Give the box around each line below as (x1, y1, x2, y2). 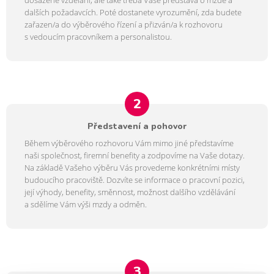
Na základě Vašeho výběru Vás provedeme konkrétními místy (24, 162, 240, 173)
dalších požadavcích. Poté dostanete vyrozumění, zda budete (24, 6, 242, 18)
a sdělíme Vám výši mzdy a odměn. (24, 199, 147, 210)
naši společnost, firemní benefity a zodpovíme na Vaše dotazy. (24, 150, 245, 161)
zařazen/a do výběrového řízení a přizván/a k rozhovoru (24, 18, 223, 30)
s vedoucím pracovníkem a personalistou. (24, 31, 172, 42)
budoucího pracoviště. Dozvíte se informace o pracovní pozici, (24, 174, 245, 185)
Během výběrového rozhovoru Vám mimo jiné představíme (24, 138, 234, 149)
